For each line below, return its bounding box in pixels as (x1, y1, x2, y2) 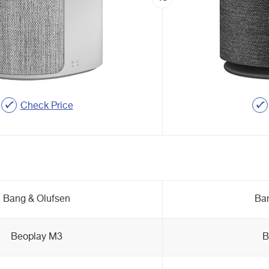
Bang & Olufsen (2, 195, 70, 204)
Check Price (20, 101, 73, 111)
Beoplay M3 (10, 232, 62, 242)
